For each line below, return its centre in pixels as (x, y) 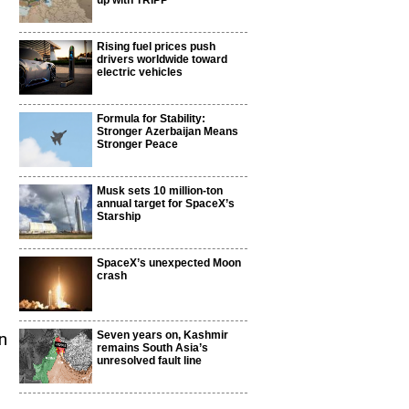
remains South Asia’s (152, 348)
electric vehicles (140, 72)
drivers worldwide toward (162, 59)
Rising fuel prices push (156, 47)
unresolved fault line (149, 361)
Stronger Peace (137, 144)
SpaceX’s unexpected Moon (169, 263)
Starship (119, 216)
